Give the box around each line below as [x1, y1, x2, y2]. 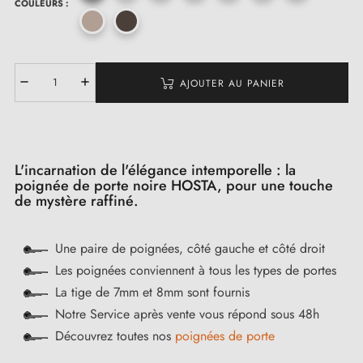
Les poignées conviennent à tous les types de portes [55, 261, 336, 280]
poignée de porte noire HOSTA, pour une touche [15, 174, 333, 196]
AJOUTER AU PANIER [179, 75, 284, 91]
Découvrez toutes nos [55, 327, 175, 346]
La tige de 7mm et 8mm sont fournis [55, 283, 250, 302]
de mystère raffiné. [15, 190, 139, 211]
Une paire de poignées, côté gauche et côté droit [55, 239, 325, 258]
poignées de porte [175, 327, 275, 346]
